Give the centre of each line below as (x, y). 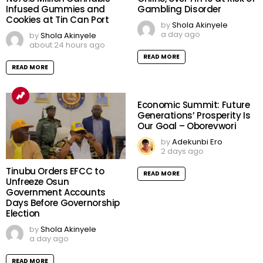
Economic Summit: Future (194, 105)
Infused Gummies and (55, 9)
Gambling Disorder (179, 9)
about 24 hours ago (67, 45)
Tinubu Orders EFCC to (55, 171)
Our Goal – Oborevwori (187, 126)
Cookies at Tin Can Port (58, 20)
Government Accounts (56, 193)
